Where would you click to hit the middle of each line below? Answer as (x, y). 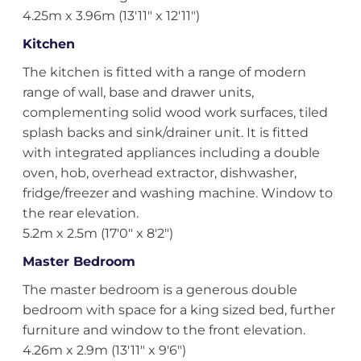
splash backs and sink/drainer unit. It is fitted (165, 133)
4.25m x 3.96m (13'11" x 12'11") (111, 16)
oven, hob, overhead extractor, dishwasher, (159, 173)
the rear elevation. (80, 213)
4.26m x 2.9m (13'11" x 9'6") (104, 350)
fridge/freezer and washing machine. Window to (177, 193)
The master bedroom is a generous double (160, 290)
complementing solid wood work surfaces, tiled (175, 112)
